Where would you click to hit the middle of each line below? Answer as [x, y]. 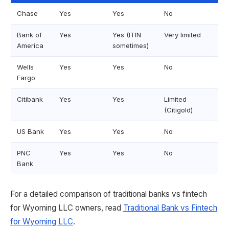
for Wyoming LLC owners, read [67, 208]
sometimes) [131, 45]
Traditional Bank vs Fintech [170, 208]
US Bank [30, 131]
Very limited [182, 35]
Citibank [30, 99]
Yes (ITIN [127, 35]
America [30, 45]
